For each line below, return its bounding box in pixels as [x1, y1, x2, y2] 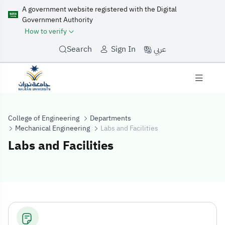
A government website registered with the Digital [22, 4, 177, 15]
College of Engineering [8, 113, 79, 124]
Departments [90, 113, 131, 124]
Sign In [111, 43, 136, 56]
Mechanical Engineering [15, 123, 90, 134]
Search [67, 43, 92, 56]
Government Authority [22, 15, 93, 25]
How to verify [25, 26, 67, 37]
